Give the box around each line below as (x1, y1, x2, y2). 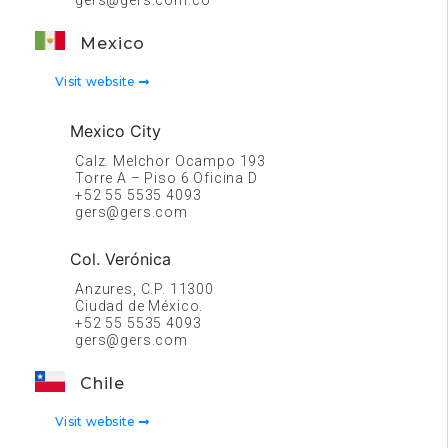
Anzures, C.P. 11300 (75, 281, 214, 297)
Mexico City (70, 121, 161, 141)
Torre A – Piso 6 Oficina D (75, 170, 258, 186)
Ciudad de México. (75, 298, 204, 314)
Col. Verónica (70, 249, 171, 269)
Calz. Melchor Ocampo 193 (75, 153, 267, 169)
